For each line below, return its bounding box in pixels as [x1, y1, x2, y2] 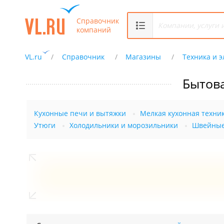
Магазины [125, 52, 161, 61]
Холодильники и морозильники [69, 120, 178, 130]
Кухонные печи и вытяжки [34, 108, 126, 118]
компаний [76, 24, 111, 34]
